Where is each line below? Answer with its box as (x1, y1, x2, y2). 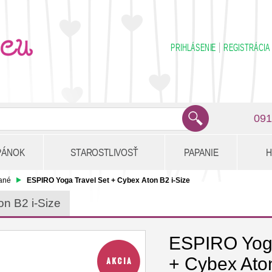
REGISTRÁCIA (223, 42, 270, 53)
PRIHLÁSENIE (171, 42, 216, 53)
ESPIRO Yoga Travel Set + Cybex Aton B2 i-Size (27, 176, 190, 185)
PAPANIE (183, 146, 219, 158)
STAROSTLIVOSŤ (70, 146, 138, 158)
